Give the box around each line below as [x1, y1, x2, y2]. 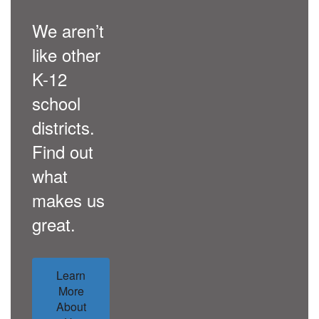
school [32, 90, 80, 115]
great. [32, 211, 75, 236]
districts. [32, 115, 95, 140]
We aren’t [32, 18, 104, 43]
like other [32, 42, 100, 67]
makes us [32, 187, 105, 212]
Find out [32, 139, 93, 164]
